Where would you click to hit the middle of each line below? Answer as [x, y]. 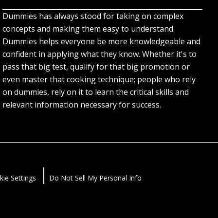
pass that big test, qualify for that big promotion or [96, 67]
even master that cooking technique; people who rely [99, 80]
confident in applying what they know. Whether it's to [100, 54]
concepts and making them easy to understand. [89, 29]
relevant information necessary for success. [82, 105]
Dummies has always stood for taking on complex [93, 16]
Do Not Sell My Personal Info [95, 178]
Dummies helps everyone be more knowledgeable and [102, 42]
